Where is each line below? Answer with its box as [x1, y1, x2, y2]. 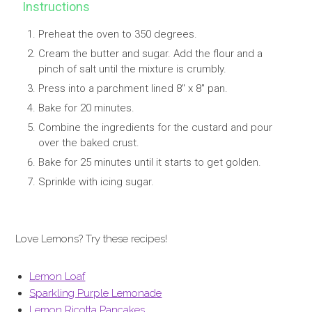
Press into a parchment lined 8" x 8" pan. [38, 82, 228, 95]
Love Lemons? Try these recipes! [15, 233, 168, 246]
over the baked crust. [38, 136, 139, 149]
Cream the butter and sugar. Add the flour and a [38, 47, 263, 60]
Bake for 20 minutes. [38, 102, 134, 114]
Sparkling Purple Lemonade [29, 287, 162, 300]
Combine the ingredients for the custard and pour [38, 121, 272, 134]
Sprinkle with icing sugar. [38, 175, 154, 188]
